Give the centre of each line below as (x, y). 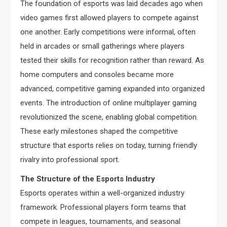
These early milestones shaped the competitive (99, 131)
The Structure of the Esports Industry (88, 179)
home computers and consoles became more (97, 75)
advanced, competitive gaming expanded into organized (112, 89)
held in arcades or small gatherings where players (102, 46)
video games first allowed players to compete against (109, 18)
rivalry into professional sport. (70, 160)
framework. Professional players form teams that (103, 207)
